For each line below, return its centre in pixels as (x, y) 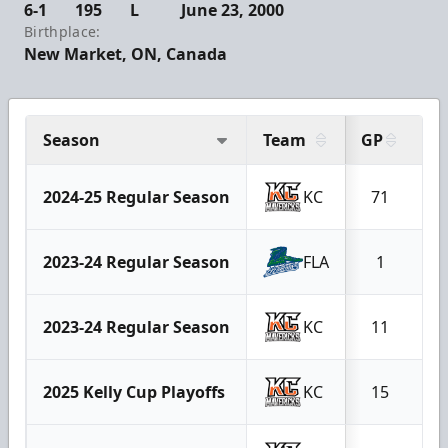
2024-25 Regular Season (136, 197)
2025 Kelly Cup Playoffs (134, 392)
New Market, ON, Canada (125, 54)
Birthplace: (62, 32)
